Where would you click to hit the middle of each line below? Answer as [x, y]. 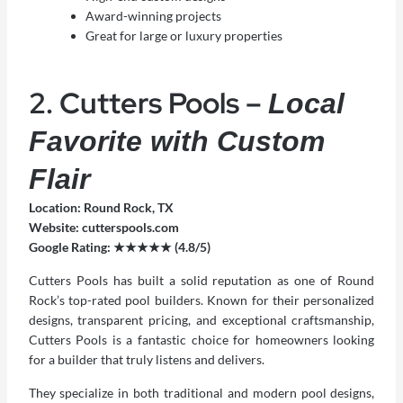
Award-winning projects [153, 16]
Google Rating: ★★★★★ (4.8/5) [119, 247]
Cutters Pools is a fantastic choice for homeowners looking [201, 340]
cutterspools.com [130, 228]
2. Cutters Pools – [148, 103]
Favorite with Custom [176, 142]
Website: [54, 228]
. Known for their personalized [287, 300]
